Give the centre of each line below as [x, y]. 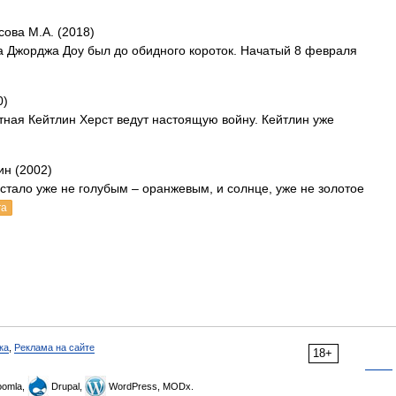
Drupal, [67, 386]
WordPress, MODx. [150, 386]
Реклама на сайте [54, 347]
